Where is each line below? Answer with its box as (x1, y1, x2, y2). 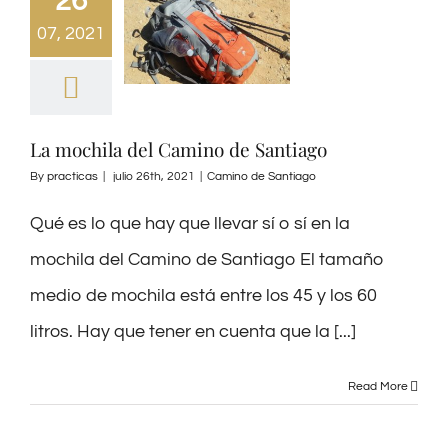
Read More (348, 379, 408, 393)
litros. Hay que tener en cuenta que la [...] (30, 321, 356, 341)
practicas (47, 169, 98, 183)
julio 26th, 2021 (113, 169, 195, 183)
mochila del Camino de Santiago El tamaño (30, 249, 384, 269)
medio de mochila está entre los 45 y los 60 (30, 285, 377, 305)
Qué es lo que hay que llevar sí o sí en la (30, 213, 350, 233)
